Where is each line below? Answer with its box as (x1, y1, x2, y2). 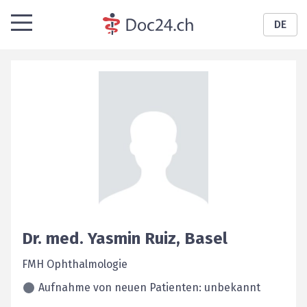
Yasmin (88, 229, 140, 248)
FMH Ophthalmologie (22, 258, 127, 271)
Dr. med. (22, 229, 84, 248)
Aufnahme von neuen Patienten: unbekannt (38, 281, 260, 294)
